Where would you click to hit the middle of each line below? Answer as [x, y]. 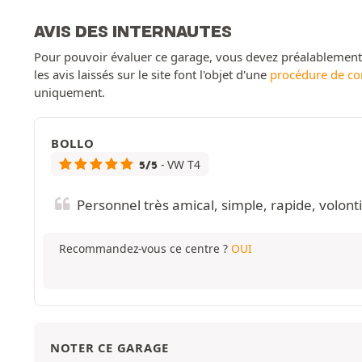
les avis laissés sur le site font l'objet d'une [152, 74]
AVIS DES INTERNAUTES [133, 31]
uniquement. [69, 92]
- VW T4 [180, 164]
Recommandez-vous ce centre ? [145, 248]
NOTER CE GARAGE [110, 347]
